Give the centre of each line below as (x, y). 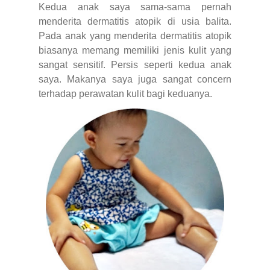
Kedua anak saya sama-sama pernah (135, 7)
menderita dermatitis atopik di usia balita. (135, 21)
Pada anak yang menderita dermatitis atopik (135, 36)
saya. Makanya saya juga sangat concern (135, 79)
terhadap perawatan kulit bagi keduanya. (125, 93)
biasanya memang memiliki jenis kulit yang (135, 50)
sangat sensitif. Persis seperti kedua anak (135, 64)
